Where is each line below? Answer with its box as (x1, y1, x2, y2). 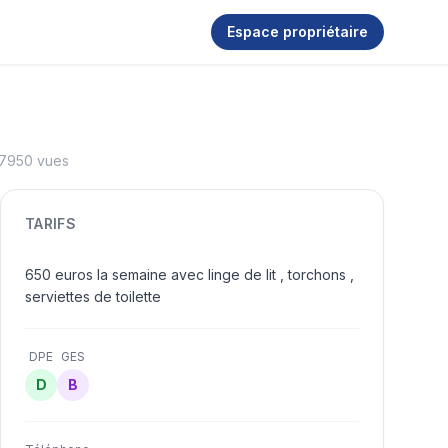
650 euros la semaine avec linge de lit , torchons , (25, 266, 354, 283)
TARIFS (25, 215, 77, 232)
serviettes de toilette (25, 288, 161, 305)
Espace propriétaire (227, 23, 368, 40)
